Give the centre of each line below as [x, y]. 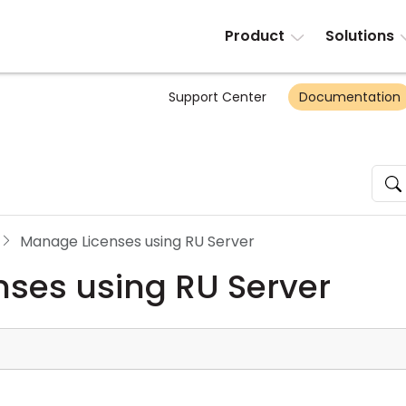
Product [255, 36]
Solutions [359, 36]
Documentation [350, 97]
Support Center [217, 97]
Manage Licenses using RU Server [137, 242]
